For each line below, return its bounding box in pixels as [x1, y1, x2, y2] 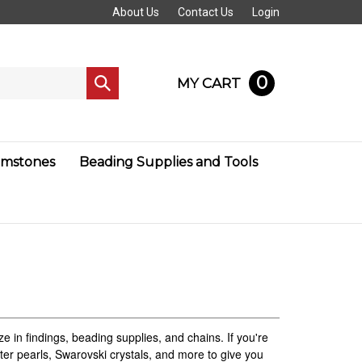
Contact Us [178, 6, 234, 19]
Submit [94, 75, 131, 89]
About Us [112, 6, 159, 19]
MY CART [177, 74, 241, 91]
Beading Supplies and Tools [79, 154, 258, 170]
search [94, 91, 128, 105]
